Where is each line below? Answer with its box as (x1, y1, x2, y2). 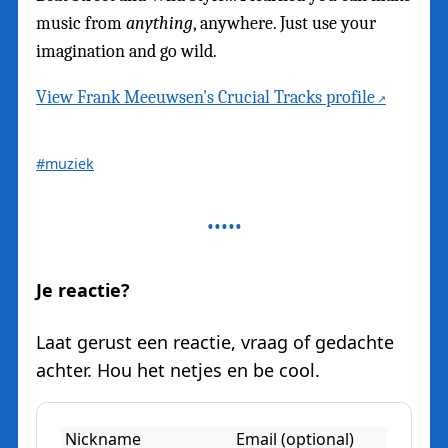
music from (36, 13, 126, 35)
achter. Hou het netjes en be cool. (36, 358, 320, 383)
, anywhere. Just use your (193, 13, 376, 35)
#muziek (36, 154, 94, 174)
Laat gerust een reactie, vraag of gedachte (36, 330, 394, 355)
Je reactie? (36, 278, 130, 303)
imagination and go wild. (36, 41, 217, 63)
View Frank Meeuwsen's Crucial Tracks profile (36, 87, 375, 109)
